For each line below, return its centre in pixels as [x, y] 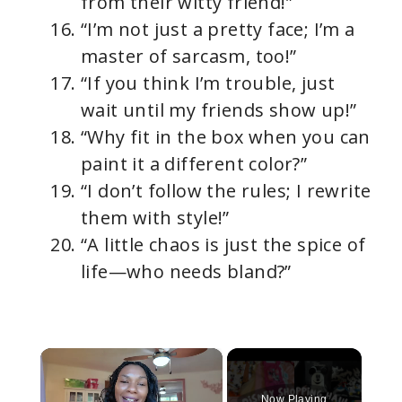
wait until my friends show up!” [219, 110]
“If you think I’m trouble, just [208, 83]
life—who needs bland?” [186, 272]
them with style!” [155, 218]
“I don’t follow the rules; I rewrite [226, 191]
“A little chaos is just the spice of [223, 245]
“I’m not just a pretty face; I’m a [218, 30]
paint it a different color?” [194, 164]
